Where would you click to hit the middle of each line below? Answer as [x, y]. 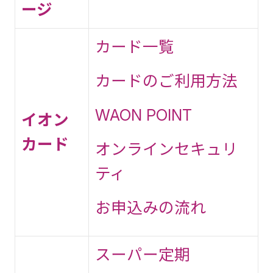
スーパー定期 [143, 254]
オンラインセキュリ [166, 149]
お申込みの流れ [151, 207]
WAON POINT [144, 115]
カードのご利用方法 [166, 81]
